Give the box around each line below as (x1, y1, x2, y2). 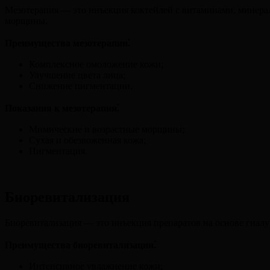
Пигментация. (29, 145, 87, 156)
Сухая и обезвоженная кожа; (29, 134, 146, 145)
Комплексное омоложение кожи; (29, 58, 163, 69)
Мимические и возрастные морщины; (29, 124, 184, 134)
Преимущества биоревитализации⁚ (5, 239, 156, 250)
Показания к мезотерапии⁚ (5, 102, 119, 113)
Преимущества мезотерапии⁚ (5, 37, 130, 48)
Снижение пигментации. (29, 80, 133, 91)
